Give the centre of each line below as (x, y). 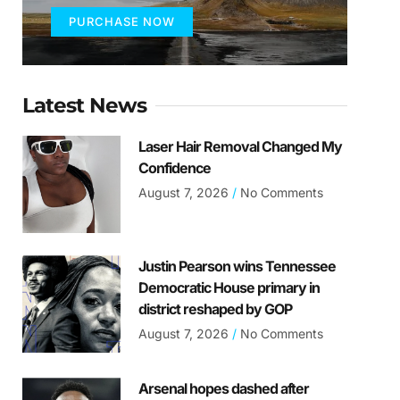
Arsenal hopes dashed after (223, 389)
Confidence (174, 168)
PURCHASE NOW (122, 22)
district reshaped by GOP (215, 309)
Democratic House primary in (229, 288)
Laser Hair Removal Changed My (240, 147)
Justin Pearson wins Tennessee (237, 267)
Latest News (85, 106)
